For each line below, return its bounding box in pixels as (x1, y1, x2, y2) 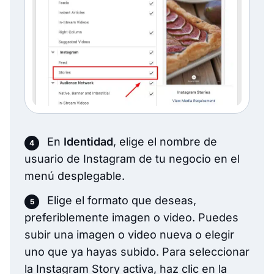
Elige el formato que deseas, (47, 194, 196, 207)
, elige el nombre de (113, 135, 217, 149)
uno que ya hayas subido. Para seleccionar (24, 245, 250, 259)
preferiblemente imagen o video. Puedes (24, 211, 239, 224)
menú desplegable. (24, 169, 125, 183)
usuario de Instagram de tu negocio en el (24, 152, 240, 166)
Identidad (64, 135, 113, 149)
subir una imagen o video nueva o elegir (24, 228, 234, 242)
